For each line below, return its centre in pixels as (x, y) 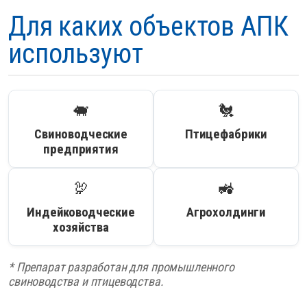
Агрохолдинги (226, 212)
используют (76, 54)
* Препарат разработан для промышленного (121, 267)
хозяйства (81, 228)
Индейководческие (81, 212)
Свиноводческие (81, 134)
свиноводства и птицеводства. (86, 282)
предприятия (81, 149)
